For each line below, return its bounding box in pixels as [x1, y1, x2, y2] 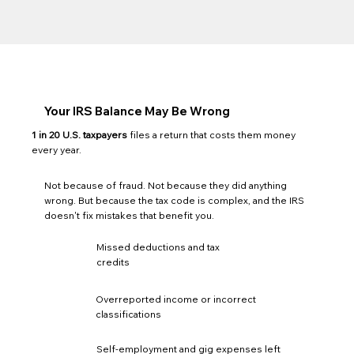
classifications [96, 307, 162, 320]
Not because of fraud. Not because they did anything [44, 179, 288, 192]
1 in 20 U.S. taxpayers [32, 129, 128, 141]
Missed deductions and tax [96, 240, 220, 253]
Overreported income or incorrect [96, 292, 257, 305]
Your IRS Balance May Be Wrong [44, 104, 231, 119]
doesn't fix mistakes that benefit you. [44, 209, 215, 222]
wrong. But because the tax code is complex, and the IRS [44, 194, 305, 207]
